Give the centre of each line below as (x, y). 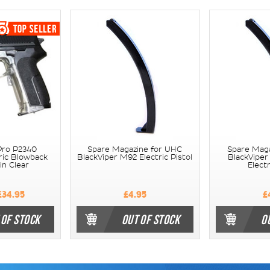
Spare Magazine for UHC (135, 149)
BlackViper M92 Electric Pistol (135, 157)
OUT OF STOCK (150, 219)
